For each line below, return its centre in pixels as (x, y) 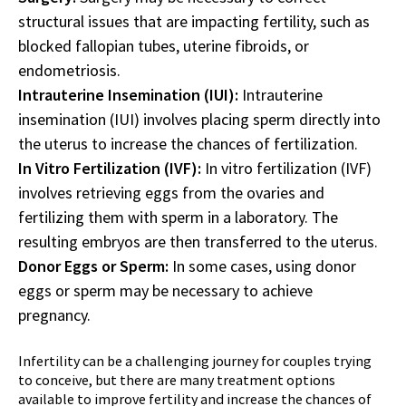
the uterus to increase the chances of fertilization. (188, 143)
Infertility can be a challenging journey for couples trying (195, 360)
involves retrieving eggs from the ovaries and (171, 192)
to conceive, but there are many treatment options (177, 379)
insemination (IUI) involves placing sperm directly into (199, 119)
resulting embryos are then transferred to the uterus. (198, 241)
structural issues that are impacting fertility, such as (194, 21)
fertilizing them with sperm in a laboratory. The (178, 217)
